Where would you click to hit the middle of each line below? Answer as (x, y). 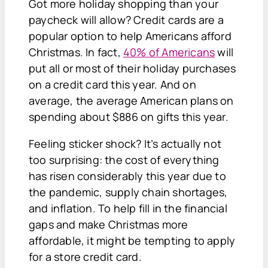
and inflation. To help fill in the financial (128, 208)
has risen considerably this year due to (127, 176)
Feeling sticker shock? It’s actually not (125, 143)
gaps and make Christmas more (109, 224)
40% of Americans (169, 52)
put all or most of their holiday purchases (133, 68)
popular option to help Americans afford (130, 36)
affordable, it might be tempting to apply (132, 240)
